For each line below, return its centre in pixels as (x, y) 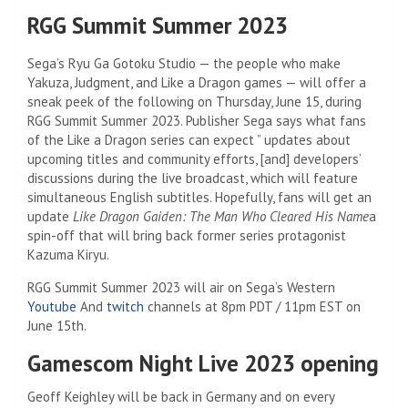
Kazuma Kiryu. (68, 254)
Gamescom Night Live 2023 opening (203, 363)
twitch (125, 306)
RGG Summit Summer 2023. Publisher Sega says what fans (197, 120)
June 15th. (57, 325)
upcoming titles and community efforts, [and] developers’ (194, 158)
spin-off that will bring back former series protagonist (187, 235)
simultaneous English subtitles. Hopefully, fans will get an (199, 197)
